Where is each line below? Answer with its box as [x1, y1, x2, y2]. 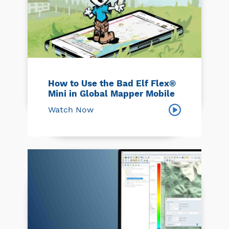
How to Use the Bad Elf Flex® [48, 78, 176, 88]
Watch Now [48, 104, 94, 114]
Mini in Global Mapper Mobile [48, 88, 175, 99]
